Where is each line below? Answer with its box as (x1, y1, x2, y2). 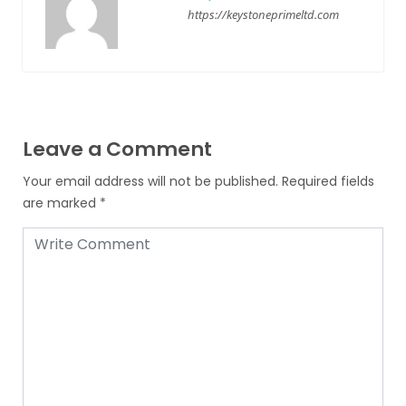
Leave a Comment (23, 135, 212, 163)
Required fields (282, 172, 374, 190)
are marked (23, 194, 100, 212)
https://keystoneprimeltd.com (187, 6, 339, 23)
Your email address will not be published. (23, 172, 278, 190)
